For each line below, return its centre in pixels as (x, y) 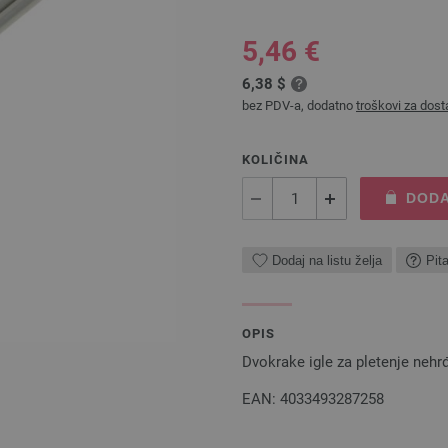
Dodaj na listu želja (327, 260)
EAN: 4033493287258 (313, 399)
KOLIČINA (275, 159)
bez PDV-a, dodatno (299, 105)
